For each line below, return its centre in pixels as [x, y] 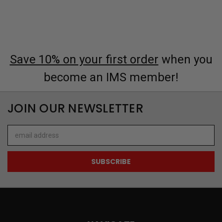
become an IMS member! [111, 77]
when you [185, 59]
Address [21, 140]
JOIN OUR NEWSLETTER [75, 108]
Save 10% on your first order [84, 59]
